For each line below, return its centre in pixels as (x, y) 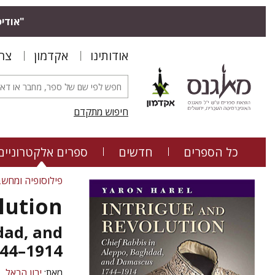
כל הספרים (211, 152)
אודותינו (109, 56)
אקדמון (51, 56)
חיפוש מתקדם (101, 112)
